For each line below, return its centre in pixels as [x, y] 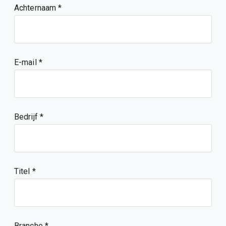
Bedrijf [27, 117]
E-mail [26, 62]
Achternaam [36, 8]
